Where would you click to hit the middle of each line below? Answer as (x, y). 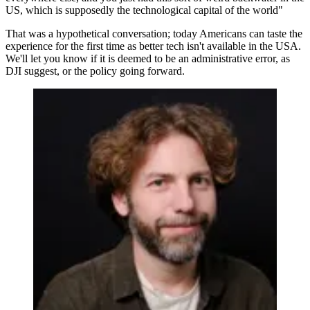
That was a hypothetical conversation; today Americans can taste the (154, 33)
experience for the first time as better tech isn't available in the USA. (153, 46)
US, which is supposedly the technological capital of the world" (144, 10)
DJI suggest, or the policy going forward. (95, 71)
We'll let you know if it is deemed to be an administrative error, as (148, 58)
